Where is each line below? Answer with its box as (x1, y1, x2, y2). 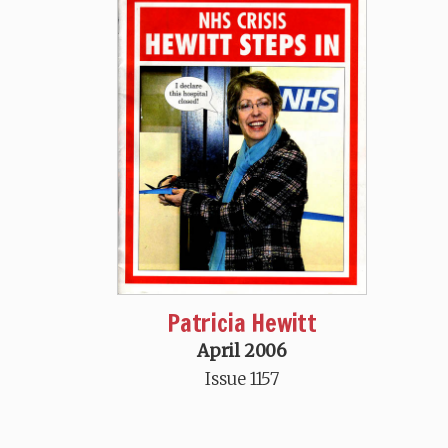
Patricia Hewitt (167, 306, 317, 341)
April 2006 (197, 340, 287, 363)
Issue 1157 (205, 368, 279, 391)
